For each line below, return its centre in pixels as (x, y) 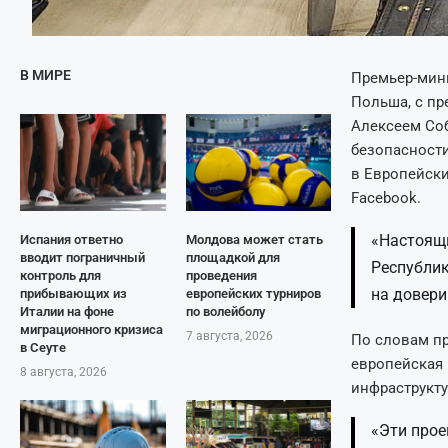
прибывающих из (73, 293)
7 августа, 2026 (229, 336)
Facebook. (386, 198)
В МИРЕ (45, 75)
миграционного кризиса (91, 329)
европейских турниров (253, 293)
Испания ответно (71, 239)
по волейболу (225, 311)
